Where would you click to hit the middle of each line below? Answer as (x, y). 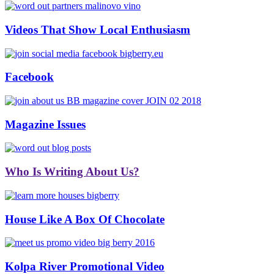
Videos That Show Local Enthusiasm (98, 29)
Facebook (29, 77)
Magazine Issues (45, 124)
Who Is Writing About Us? (72, 172)
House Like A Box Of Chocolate (85, 219)
